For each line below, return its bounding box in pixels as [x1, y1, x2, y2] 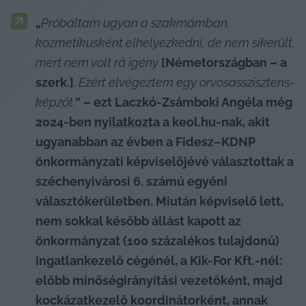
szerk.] [36, 74, 74, 89]
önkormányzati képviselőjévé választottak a [36, 154, 294, 169]
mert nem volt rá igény [36, 55, 161, 70]
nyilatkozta [94, 114, 160, 129]
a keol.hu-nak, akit [160, 114, 270, 129]
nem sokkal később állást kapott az [36, 213, 241, 228]
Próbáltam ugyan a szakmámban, [41, 15, 230, 30]
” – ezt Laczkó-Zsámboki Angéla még [75, 94, 292, 109]
